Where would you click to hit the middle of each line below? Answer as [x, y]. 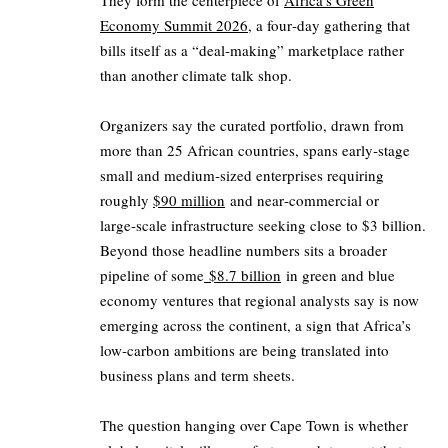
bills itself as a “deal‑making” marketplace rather [252, 50]
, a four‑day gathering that [329, 25]
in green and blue [338, 275]
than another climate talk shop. [196, 75]
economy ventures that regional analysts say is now [259, 300]
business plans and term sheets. [197, 375]
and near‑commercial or [302, 200]
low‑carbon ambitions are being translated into [244, 350]
